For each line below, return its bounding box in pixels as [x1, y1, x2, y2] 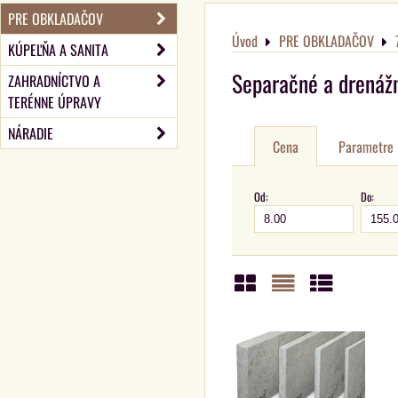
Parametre [338, 136, 394, 157]
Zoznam [270, 298, 332, 332]
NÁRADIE [8, 123, 53, 144]
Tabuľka [308, 298, 374, 332]
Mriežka [232, 298, 297, 332]
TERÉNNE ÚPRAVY [8, 92, 101, 113]
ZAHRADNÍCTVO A [8, 70, 100, 92]
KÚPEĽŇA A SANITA [8, 39, 108, 60]
